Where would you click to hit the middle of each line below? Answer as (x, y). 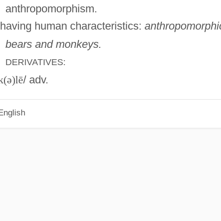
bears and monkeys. (53, 44)
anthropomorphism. (51, 8)
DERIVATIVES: (35, 62)
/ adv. (36, 79)
